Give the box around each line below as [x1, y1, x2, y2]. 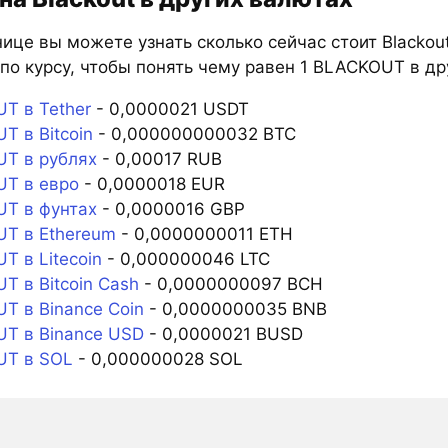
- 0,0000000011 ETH [115, 224, 293, 245]
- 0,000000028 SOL [72, 349, 243, 370]
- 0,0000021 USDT [90, 99, 249, 120]
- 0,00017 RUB [96, 149, 222, 170]
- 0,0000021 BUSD [143, 324, 303, 345]
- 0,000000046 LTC [101, 249, 270, 270]
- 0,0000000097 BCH [138, 274, 323, 295]
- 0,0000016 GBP [96, 199, 245, 220]
